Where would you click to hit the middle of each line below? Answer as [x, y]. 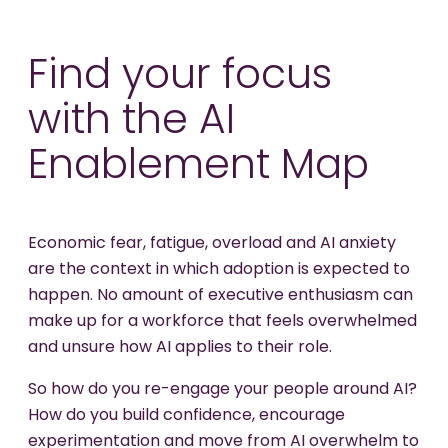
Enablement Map [204, 168]
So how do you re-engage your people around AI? [222, 390]
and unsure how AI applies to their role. [182, 348]
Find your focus [180, 78]
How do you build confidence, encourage [186, 416]
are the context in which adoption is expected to [219, 270]
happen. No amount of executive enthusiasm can [220, 296]
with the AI [131, 123]
